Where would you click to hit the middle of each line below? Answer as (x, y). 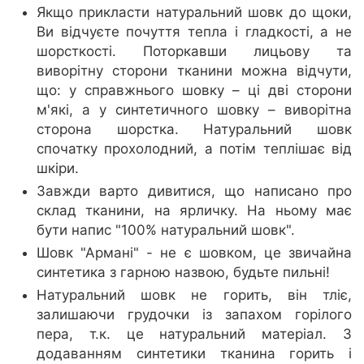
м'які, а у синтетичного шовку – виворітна (194, 110)
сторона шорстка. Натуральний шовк (194, 130)
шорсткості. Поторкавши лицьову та (194, 52)
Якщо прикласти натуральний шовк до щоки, (194, 13)
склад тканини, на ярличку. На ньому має (194, 211)
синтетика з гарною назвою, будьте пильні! (183, 273)
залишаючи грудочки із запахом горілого (194, 315)
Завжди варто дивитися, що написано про (194, 191)
